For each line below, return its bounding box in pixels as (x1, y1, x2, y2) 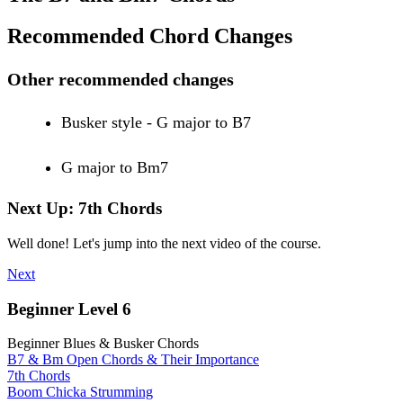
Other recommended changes (7, 69, 234, 90)
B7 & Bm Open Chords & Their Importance (7, 352, 259, 368)
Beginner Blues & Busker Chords (7, 336, 199, 352)
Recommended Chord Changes (7, 24, 292, 49)
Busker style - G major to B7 (61, 113, 251, 132)
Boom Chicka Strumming (7, 384, 153, 400)
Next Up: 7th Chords (7, 199, 162, 219)
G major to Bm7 (61, 158, 168, 177)
